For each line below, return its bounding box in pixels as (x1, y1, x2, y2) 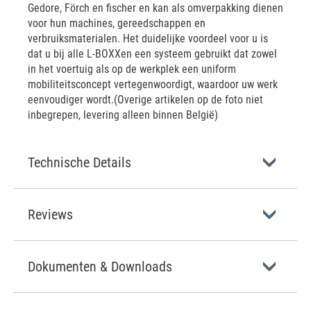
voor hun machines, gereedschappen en (28, 17, 205, 30)
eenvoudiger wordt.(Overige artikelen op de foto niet (28, 93, 263, 106)
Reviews (28, 206, 73, 223)
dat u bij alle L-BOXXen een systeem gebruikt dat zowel (28, 47, 277, 60)
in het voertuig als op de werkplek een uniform (28, 62, 236, 76)
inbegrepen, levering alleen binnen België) (28, 108, 218, 121)
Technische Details (28, 154, 131, 171)
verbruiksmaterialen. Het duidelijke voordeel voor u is (28, 32, 268, 45)
